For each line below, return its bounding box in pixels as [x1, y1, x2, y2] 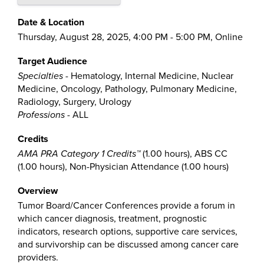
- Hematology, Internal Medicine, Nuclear [63, 70, 233, 82]
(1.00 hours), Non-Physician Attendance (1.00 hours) [18, 161, 229, 173]
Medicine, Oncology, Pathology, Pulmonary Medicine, [18, 83, 237, 95]
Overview [18, 185, 58, 197]
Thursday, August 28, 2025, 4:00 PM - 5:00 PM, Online [18, 31, 243, 43]
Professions [18, 109, 65, 121]
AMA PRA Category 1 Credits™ [18, 148, 140, 160]
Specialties [18, 70, 63, 82]
